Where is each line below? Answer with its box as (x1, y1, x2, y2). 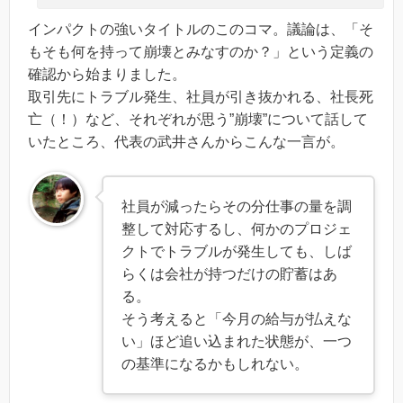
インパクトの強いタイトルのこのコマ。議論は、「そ (28, 21, 373, 37)
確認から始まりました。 (28, 66, 186, 82)
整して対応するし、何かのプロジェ (121, 221, 352, 237)
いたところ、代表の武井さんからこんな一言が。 (28, 133, 345, 149)
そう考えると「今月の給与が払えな (121, 311, 352, 327)
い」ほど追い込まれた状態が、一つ (121, 334, 352, 350)
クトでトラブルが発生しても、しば (121, 244, 352, 260)
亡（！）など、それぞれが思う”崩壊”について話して (28, 111, 368, 127)
